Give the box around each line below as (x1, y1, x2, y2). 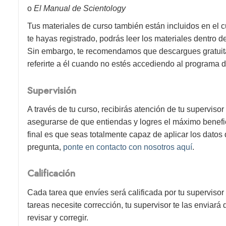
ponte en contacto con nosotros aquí (63, 143, 193, 152)
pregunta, (27, 143, 64, 152)
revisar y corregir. (27, 213, 89, 222)
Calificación (27, 166, 76, 181)
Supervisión (27, 83, 77, 97)
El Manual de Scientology (32, 4, 126, 13)
